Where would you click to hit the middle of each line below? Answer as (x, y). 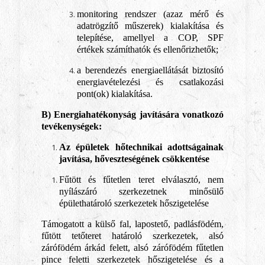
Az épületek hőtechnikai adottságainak (141, 147)
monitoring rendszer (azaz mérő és (150, 14)
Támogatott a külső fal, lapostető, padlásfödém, (132, 224)
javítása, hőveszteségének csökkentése (134, 159)
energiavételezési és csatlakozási (150, 82)
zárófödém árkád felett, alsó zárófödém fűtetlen (132, 248)
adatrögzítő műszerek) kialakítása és (150, 26)
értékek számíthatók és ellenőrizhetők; (147, 49)
